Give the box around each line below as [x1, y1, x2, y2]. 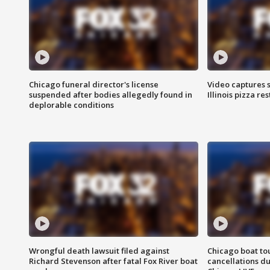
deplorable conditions [29, 99, 114, 111]
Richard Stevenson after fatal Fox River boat [29, 256, 198, 267]
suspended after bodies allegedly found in [29, 89, 192, 101]
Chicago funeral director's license [29, 79, 159, 90]
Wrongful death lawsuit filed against [29, 245, 169, 257]
